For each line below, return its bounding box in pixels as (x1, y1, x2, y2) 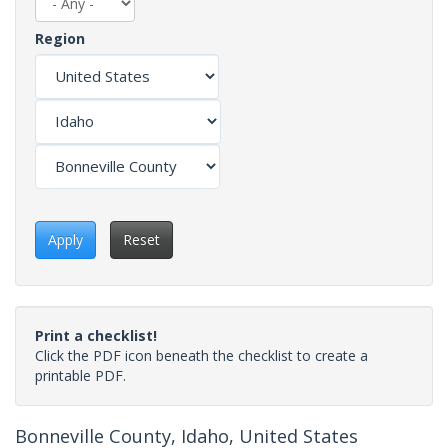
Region (35, 28, 85, 48)
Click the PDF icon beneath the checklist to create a (35, 345, 368, 365)
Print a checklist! (35, 325, 157, 345)
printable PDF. (35, 365, 126, 385)
